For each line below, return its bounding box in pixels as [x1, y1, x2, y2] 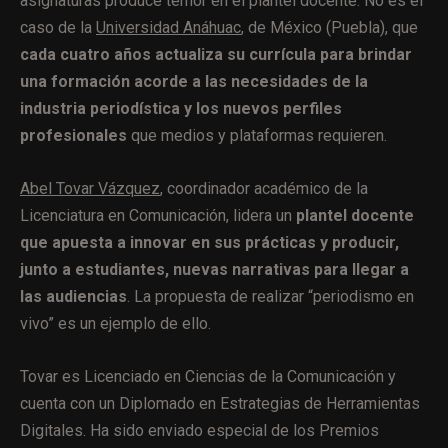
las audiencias [20, 286, 127, 306]
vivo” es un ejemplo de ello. [20, 313, 211, 333]
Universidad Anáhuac [96, 17, 241, 37]
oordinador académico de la [175, 178, 368, 198]
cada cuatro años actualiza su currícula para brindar [20, 44, 412, 64]
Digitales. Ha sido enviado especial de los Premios [20, 420, 379, 440]
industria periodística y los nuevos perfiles [20, 98, 342, 118]
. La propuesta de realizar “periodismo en [127, 286, 414, 306]
